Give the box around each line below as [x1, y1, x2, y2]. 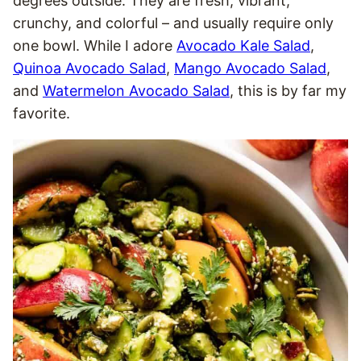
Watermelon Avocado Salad [43, 82, 230, 99]
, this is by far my [230, 82, 346, 99]
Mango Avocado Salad [174, 60, 326, 77]
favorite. [13, 105, 70, 122]
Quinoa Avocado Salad [13, 60, 166, 77]
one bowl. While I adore [13, 37, 176, 54]
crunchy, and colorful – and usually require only [13, 15, 334, 31]
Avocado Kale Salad [176, 37, 310, 54]
